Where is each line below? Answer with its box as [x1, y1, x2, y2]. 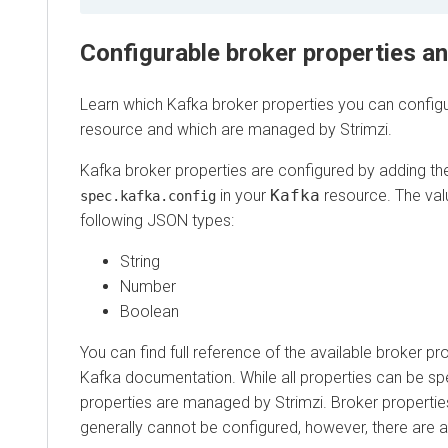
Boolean [120, 301, 179, 321]
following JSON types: [80, 210, 234, 230]
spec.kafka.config [80, 187, 216, 204]
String [120, 251, 160, 271]
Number [120, 276, 176, 296]
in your [216, 185, 270, 205]
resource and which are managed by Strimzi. [80, 119, 392, 139]
